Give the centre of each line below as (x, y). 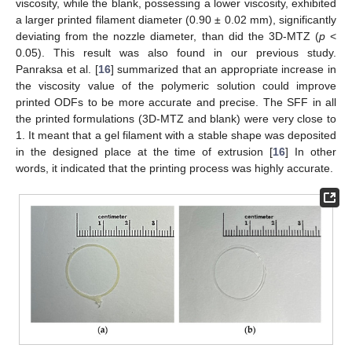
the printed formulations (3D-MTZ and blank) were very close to (176, 118)
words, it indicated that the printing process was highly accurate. (174, 168)
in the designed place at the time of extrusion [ (145, 151)
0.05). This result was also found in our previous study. (176, 52)
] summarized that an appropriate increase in (224, 69)
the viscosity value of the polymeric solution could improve (176, 85)
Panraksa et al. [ (57, 69)
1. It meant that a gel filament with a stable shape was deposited (176, 135)
